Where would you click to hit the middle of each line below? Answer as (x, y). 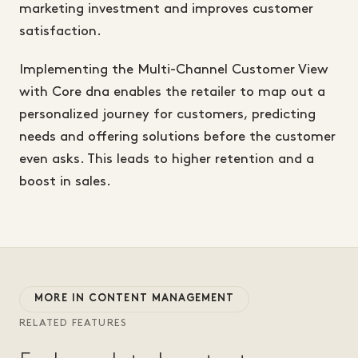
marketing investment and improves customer (166, 9)
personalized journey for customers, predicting (167, 115)
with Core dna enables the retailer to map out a (172, 92)
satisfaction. (60, 32)
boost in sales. (65, 182)
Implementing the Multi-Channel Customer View (174, 70)
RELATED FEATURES (73, 323)
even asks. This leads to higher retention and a (167, 159)
